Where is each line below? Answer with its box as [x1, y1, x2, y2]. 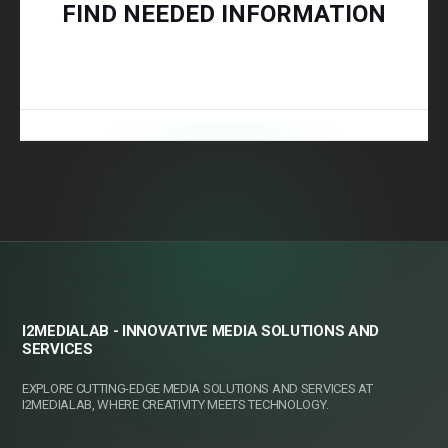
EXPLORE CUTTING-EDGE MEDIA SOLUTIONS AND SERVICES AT [22, 381, 373, 396]
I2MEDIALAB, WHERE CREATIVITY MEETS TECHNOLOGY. [22, 397, 329, 412]
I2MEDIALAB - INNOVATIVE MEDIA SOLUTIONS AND [22, 322, 380, 340]
